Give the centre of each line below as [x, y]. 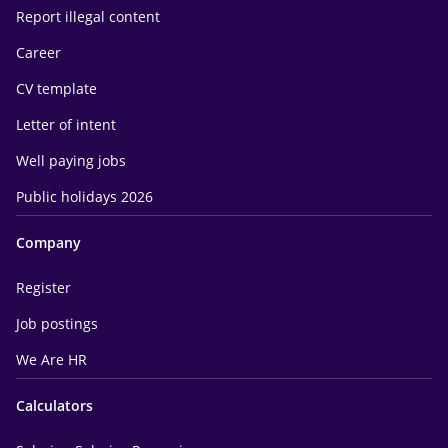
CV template [56, 88]
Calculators [54, 405]
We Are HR [51, 359]
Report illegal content [88, 16]
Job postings [57, 323]
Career [38, 52]
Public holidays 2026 [84, 196]
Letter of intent [66, 124]
